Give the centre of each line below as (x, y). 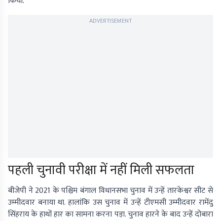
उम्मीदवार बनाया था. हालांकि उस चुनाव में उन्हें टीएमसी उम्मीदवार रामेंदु (110, 203)
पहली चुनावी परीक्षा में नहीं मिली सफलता (101, 171)
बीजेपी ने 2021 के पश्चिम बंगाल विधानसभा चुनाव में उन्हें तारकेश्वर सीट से (110, 191)
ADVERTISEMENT (110, 21)
